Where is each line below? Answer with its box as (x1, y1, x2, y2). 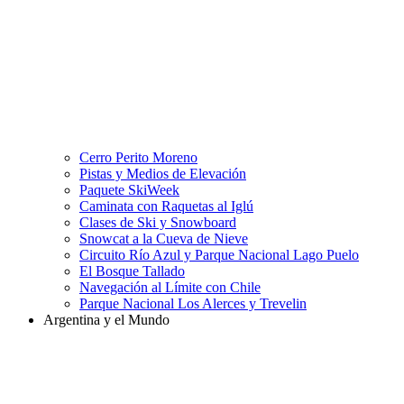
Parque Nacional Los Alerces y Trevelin (79, 296, 307, 312)
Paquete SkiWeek (79, 182, 179, 198)
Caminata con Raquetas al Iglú (79, 198, 253, 215)
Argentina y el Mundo (43, 312, 170, 328)
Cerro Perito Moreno (79, 150, 197, 166)
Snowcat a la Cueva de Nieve (79, 231, 248, 247)
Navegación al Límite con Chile (79, 280, 261, 296)
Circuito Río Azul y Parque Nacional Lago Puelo (79, 247, 359, 263)
